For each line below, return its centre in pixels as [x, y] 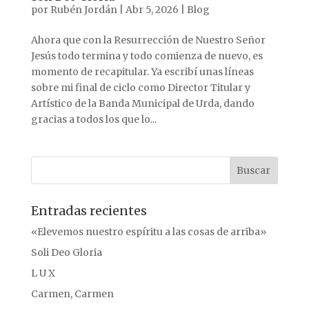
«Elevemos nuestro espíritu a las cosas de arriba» [148, 231]
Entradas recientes [89, 210]
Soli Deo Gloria [66, 252]
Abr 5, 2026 [152, 9]
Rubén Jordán [83, 9]
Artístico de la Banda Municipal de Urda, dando [142, 103]
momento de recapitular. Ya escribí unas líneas [142, 71]
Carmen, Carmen [72, 293]
